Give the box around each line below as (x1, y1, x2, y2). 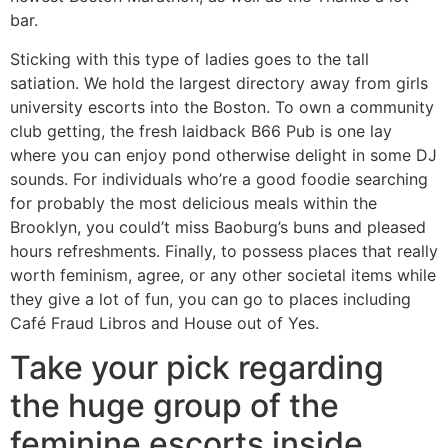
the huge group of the (10, 385, 339, 425)
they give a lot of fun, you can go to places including (10, 288, 411, 309)
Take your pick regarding (10, 347, 384, 387)
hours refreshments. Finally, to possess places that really (10, 240, 438, 261)
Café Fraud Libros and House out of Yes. (10, 312, 319, 333)
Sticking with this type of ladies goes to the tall (10, 48, 369, 69)
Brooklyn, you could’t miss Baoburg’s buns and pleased (10, 216, 426, 237)
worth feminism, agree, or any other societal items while (10, 264, 436, 285)
